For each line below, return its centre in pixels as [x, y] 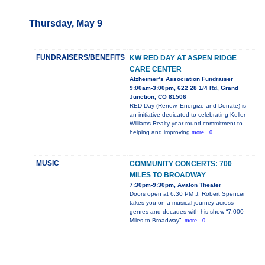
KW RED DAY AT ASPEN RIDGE [183, 58]
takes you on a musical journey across [181, 203]
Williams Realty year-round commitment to [186, 124]
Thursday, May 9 [65, 24]
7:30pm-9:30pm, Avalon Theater [175, 185]
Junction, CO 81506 [158, 97]
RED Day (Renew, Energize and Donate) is [188, 106]
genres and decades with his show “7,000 [186, 212]
